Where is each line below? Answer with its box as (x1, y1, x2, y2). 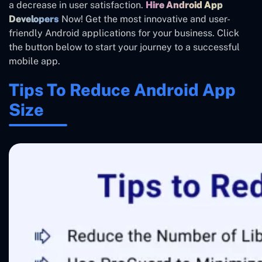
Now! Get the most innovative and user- (59, 13, 230, 25)
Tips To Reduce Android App (9, 80, 236, 100)
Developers (9, 13, 59, 25)
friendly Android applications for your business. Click (9, 27, 239, 39)
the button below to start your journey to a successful (9, 42, 240, 53)
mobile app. (9, 56, 60, 67)
